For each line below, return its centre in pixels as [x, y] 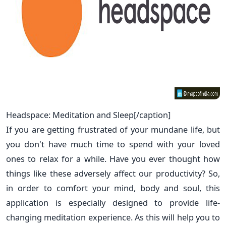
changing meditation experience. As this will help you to [113, 217]
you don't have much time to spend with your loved [113, 144]
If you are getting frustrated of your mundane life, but [113, 129]
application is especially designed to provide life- [113, 202]
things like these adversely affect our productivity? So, [113, 173]
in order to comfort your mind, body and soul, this [113, 188]
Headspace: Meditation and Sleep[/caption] [88, 115]
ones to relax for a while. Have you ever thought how [113, 158]
